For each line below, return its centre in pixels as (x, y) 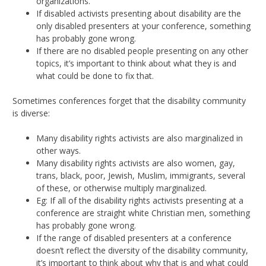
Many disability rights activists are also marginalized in (140, 138)
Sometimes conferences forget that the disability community (129, 100)
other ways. (58, 150)
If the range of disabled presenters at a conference (134, 237)
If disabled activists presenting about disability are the (139, 13)
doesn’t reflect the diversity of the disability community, (142, 250)
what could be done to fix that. (95, 75)
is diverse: (31, 113)
